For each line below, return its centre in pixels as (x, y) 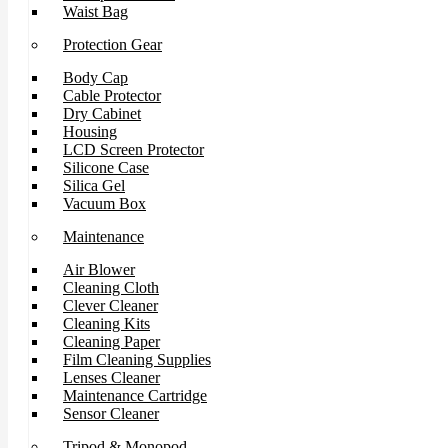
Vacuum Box (104, 203)
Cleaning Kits (106, 323)
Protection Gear (112, 44)
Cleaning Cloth (111, 287)
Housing (90, 131)
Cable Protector (112, 95)
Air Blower (99, 269)
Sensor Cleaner (111, 413)
